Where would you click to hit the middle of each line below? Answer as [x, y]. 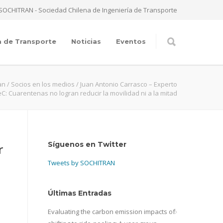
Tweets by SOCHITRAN [81, 163]
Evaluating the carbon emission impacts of [111, 212]
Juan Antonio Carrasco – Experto [129, 84]
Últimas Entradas [80, 193]
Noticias [86, 41]
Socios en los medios [43, 84]
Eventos [131, 41]
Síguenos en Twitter [87, 144]
